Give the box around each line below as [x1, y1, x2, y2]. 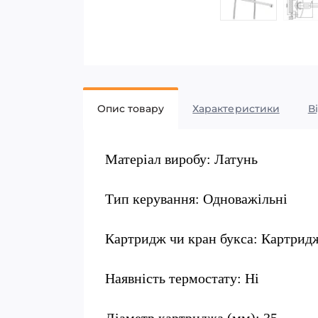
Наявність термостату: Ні [105, 270, 259, 286]
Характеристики [192, 102, 280, 115]
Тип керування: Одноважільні [105, 191, 287, 207]
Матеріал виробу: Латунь [105, 151, 258, 167]
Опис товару [97, 102, 165, 115]
